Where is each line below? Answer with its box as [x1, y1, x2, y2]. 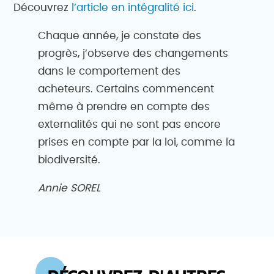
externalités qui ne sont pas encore [38, 119, 221, 130]
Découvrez [13, 2, 72, 13]
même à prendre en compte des [38, 102, 210, 112]
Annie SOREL [38, 183, 101, 193]
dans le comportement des [38, 66, 181, 76]
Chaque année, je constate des [38, 31, 202, 41]
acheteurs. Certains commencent [38, 84, 215, 94]
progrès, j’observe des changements [38, 48, 229, 59]
